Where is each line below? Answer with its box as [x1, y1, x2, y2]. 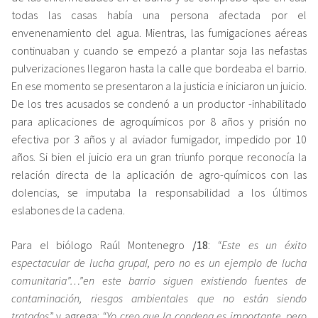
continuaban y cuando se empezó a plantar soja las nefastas [11, 43, 307, 57]
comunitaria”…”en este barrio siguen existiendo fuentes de [11, 273, 307, 287]
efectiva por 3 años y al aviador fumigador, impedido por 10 [11, 131, 307, 146]
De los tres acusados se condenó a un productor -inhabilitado [11, 96, 307, 111]
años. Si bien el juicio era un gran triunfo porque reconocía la [11, 149, 307, 164]
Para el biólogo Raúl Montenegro [11, 237, 192, 252]
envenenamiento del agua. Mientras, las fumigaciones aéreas [11, 25, 307, 40]
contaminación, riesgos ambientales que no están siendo [11, 290, 307, 305]
